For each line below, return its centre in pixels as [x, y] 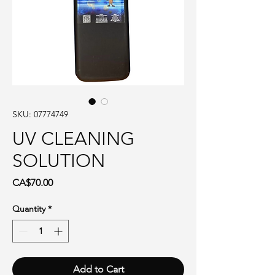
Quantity [29, 209]
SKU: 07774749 [40, 114]
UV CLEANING [73, 139]
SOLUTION [59, 161]
